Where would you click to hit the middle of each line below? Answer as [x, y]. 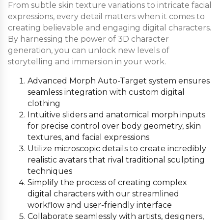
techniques [50, 171]
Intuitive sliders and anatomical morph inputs [116, 115]
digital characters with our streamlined [103, 194]
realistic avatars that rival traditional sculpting [116, 160]
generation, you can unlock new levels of [89, 51]
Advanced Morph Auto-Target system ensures [119, 81]
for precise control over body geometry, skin [114, 126]
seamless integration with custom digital [106, 92]
